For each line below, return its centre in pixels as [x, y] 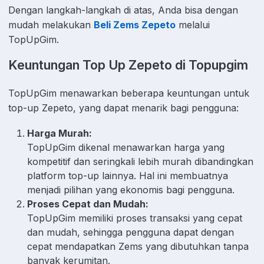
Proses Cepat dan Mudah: [88, 204]
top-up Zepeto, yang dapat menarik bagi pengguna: [123, 108]
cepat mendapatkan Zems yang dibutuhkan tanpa [138, 247]
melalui [193, 24]
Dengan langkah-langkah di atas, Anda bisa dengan [123, 10]
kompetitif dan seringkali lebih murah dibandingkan [140, 162]
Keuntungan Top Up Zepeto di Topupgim [128, 65]
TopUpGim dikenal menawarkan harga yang [126, 148]
